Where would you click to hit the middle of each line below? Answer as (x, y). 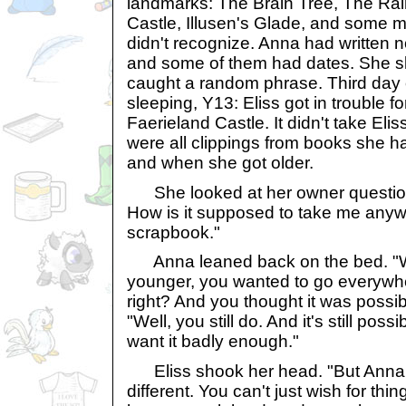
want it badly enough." (213, 342)
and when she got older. (220, 163)
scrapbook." (174, 232)
